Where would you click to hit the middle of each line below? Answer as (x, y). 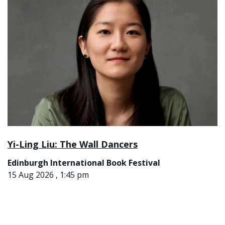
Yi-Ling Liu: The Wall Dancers (73, 144)
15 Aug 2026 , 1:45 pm (48, 175)
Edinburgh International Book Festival (84, 162)
